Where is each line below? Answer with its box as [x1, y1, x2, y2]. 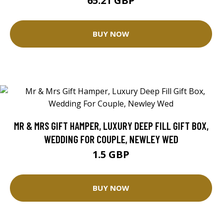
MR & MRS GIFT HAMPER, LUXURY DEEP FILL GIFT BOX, [13, 119, 209, 132]
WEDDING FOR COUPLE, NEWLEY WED [44, 132, 178, 145]
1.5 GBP [93, 147, 129, 161]
